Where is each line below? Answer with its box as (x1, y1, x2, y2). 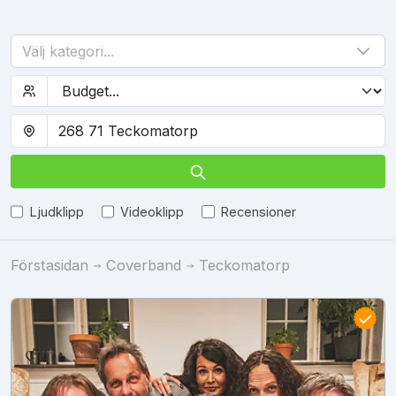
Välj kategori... (22, 42, 114, 60)
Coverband (106, 255, 181, 274)
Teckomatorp (199, 255, 290, 274)
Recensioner (220, 203, 296, 219)
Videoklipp (120, 203, 185, 219)
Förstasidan (11, 255, 88, 274)
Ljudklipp (29, 203, 84, 219)
